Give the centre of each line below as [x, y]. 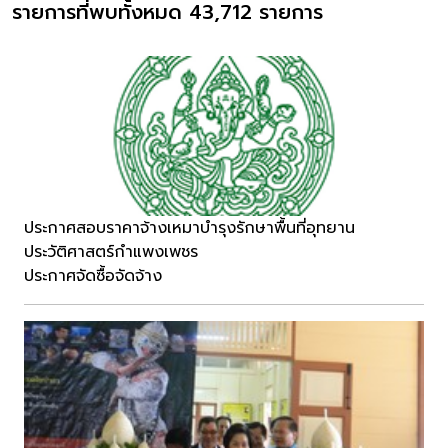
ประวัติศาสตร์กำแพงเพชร [111, 252]
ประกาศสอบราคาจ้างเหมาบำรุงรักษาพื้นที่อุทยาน [189, 228]
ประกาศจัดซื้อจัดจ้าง [93, 276]
